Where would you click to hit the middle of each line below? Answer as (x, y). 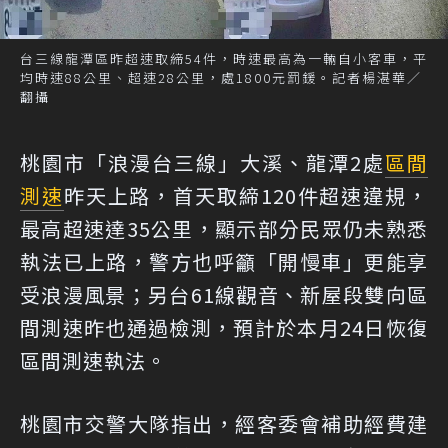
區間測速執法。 (93, 361)
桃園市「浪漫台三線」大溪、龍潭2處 (202, 163)
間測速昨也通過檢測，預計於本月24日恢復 (224, 328)
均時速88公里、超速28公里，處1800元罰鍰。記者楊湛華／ (221, 78)
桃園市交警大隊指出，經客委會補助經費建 (224, 424)
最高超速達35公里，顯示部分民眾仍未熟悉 (224, 229)
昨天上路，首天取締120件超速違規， (246, 196)
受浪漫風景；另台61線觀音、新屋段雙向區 (224, 295)
